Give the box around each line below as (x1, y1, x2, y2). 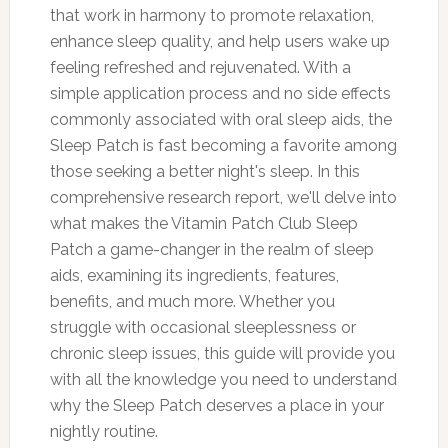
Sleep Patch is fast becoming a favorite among (49, 135, 397, 155)
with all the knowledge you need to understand (49, 369, 397, 389)
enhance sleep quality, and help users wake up (49, 31, 390, 51)
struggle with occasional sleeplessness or (49, 317, 356, 337)
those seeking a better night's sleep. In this (49, 161, 360, 181)
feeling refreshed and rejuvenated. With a (49, 57, 351, 77)
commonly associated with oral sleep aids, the (49, 109, 392, 129)
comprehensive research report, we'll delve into (49, 187, 397, 207)
